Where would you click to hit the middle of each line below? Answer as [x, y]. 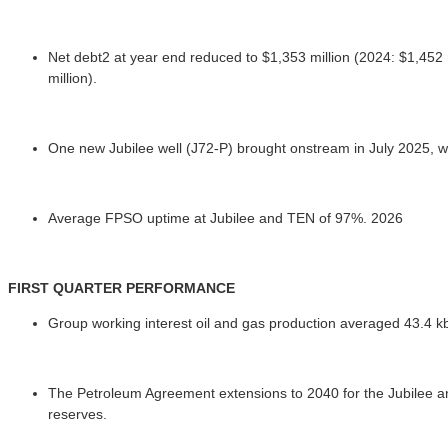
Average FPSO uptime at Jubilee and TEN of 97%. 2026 [225, 217]
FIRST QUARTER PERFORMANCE [121, 287]
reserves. [77, 413]
